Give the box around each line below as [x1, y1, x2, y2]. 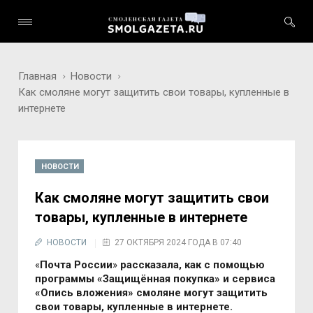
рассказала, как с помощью [120, 259, 265, 271]
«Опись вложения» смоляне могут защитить [35, 286, 268, 299]
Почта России [40, 259, 113, 271]
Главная [18, 70, 57, 82]
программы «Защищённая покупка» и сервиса [35, 272, 276, 285]
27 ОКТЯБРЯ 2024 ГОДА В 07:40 [115, 238, 242, 247]
